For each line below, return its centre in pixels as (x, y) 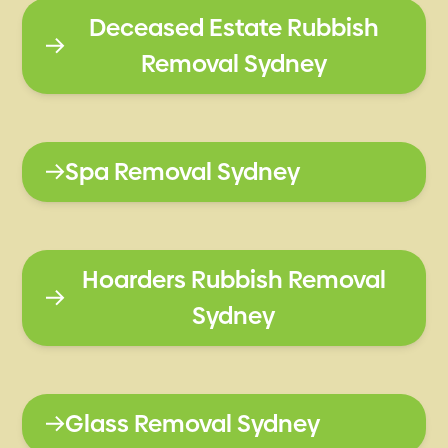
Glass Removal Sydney (193, 423)
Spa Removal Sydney (183, 171)
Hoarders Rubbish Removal (233, 279)
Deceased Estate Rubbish (233, 27)
